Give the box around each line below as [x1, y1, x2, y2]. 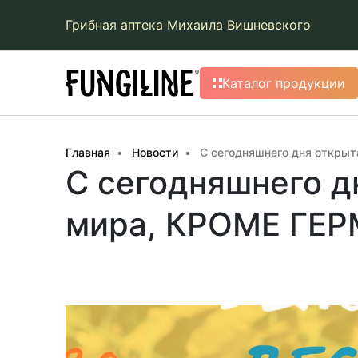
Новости [132, 145, 178, 159]
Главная [66, 145, 110, 159]
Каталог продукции [222, 75, 345, 91]
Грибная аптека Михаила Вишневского [66, 17, 311, 33]
